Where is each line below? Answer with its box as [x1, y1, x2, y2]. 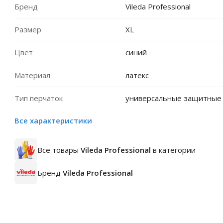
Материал [14, 70, 50, 80]
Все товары [37, 145, 81, 155]
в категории [151, 145, 196, 155]
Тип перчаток [14, 93, 63, 103]
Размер [14, 24, 41, 34]
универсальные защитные [125, 93, 222, 103]
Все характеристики [14, 115, 92, 125]
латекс [125, 70, 149, 80]
